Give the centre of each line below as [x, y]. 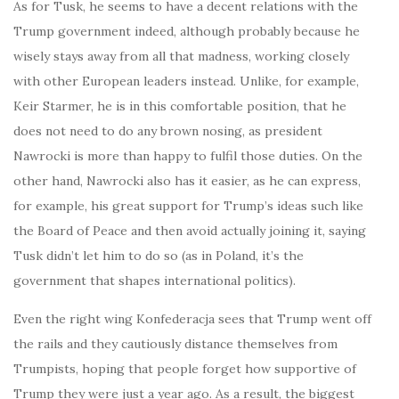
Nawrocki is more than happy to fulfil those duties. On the [188, 155]
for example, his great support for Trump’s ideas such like [188, 205]
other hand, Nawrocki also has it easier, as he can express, [187, 180]
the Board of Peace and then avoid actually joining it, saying [190, 230]
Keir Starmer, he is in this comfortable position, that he [180, 106]
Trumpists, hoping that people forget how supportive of [185, 368]
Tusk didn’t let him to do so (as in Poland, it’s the [159, 255]
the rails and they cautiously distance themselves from [175, 343]
